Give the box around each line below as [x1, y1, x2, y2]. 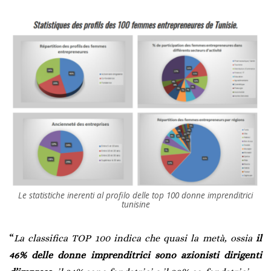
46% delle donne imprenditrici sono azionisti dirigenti [9, 249, 262, 261]
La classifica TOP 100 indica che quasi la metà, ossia [14, 232, 256, 244]
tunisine [121, 198, 150, 211]
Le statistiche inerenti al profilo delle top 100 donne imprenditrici [18, 189, 253, 201]
